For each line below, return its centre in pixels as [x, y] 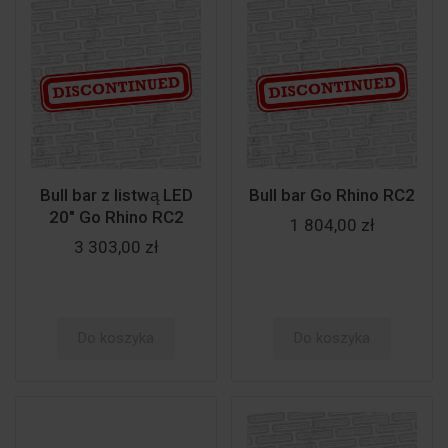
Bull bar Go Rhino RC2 [332, 195]
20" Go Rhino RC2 [116, 217]
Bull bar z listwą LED [116, 195]
